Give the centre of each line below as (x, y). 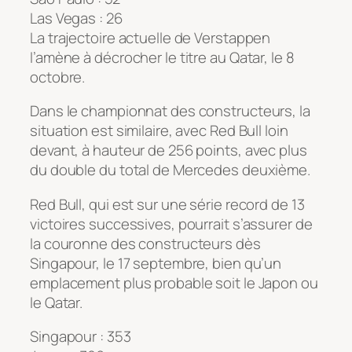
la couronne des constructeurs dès (145, 243)
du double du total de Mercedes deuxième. (170, 170)
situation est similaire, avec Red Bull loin (159, 131)
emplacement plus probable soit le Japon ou (174, 282)
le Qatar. (57, 302)
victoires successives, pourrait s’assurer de (171, 224)
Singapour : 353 (81, 337)
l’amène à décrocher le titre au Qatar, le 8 (162, 57)
